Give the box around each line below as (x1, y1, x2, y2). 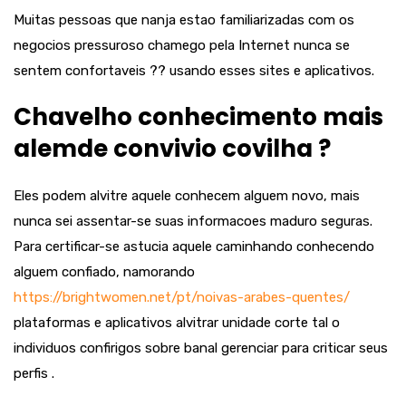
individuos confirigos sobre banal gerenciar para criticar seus (14, 340, 388, 356)
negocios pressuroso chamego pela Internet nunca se (14, 37, 350, 53)
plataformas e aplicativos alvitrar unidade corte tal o (14, 314, 340, 331)
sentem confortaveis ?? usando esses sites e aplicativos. (14, 63, 374, 79)
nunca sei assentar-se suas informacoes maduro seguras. (14, 213, 372, 229)
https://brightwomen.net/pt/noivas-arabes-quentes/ (14, 289, 350, 305)
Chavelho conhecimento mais (14, 101, 383, 133)
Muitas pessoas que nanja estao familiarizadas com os (14, 12, 354, 28)
